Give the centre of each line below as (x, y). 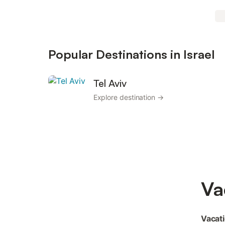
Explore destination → (128, 97)
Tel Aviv (110, 83)
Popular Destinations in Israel (131, 54)
